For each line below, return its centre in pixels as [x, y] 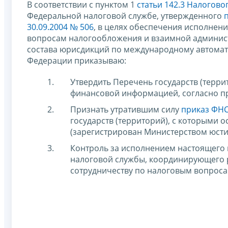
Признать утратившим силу [126, 109]
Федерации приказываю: [77, 60]
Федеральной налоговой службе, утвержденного [125, 16]
